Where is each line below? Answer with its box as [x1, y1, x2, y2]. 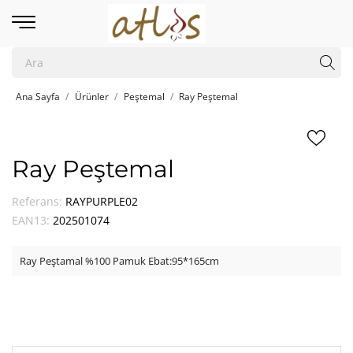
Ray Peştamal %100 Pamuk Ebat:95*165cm [20, 254, 219, 268]
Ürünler [74, 90, 109, 103]
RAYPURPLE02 [65, 194, 138, 209]
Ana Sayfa [16, 90, 60, 103]
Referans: [12, 194, 62, 209]
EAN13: [12, 213, 50, 228]
